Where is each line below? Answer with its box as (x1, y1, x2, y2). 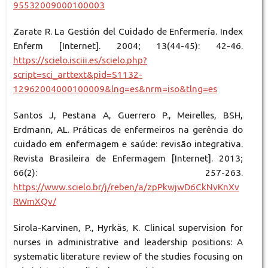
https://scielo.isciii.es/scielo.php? (13, 55, 147, 66)
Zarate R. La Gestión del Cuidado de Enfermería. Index (13, 26, 243, 37)
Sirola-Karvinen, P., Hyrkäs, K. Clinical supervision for (13, 223, 243, 233)
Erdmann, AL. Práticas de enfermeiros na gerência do (13, 124, 243, 135)
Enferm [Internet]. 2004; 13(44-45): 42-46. (13, 41, 243, 51)
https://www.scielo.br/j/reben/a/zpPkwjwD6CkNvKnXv (13, 182, 239, 193)
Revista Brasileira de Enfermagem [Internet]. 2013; (13, 153, 243, 164)
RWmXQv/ (13, 196, 56, 207)
